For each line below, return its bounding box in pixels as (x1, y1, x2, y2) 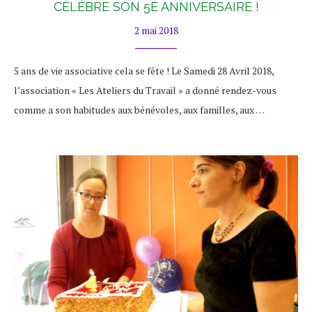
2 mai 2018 (134, 24, 178, 37)
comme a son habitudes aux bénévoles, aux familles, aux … (14, 103, 265, 116)
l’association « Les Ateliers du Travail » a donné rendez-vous (14, 84, 276, 97)
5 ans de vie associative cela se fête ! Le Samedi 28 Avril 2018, (14, 64, 274, 77)
